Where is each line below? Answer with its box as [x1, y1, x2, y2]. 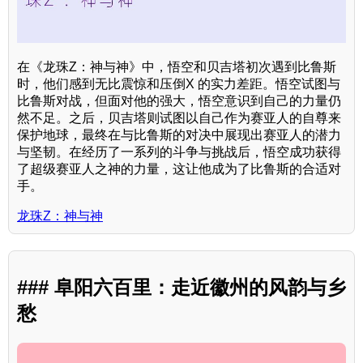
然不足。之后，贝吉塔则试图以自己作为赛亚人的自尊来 [17, 110, 341, 125]
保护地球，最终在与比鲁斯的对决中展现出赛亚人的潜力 [17, 127, 341, 142]
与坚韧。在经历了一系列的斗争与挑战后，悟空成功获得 [17, 144, 341, 159]
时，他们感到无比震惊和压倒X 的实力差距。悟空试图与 [17, 76, 340, 91]
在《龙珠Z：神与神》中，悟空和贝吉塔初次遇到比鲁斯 [17, 59, 336, 74]
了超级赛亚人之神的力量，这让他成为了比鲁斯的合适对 [17, 161, 341, 176]
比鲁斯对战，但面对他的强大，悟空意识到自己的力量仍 [17, 93, 341, 108]
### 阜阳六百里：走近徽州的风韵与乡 [17, 276, 346, 299]
